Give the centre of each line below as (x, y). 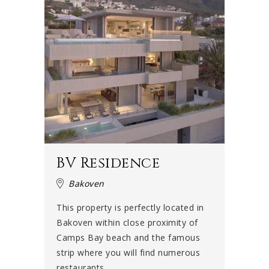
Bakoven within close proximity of (127, 223)
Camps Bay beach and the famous (128, 238)
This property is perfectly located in (130, 208)
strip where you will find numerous (128, 253)
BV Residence (108, 164)
